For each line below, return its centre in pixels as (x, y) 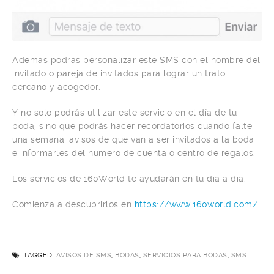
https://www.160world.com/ (196, 205)
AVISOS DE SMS (83, 256)
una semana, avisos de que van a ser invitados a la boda (133, 140)
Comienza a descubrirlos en (73, 205)
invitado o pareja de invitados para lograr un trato (119, 74)
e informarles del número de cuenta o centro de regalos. (134, 153)
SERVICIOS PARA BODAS (185, 256)
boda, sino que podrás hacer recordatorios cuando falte (132, 126)
